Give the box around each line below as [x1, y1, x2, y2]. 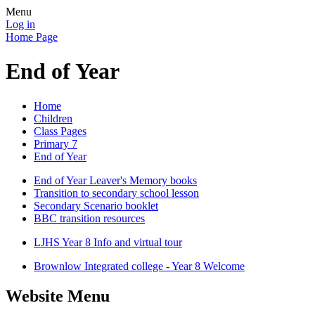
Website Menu [6, 286, 110, 305]
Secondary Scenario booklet [34, 199, 158, 212]
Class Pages [34, 124, 86, 137]
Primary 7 [34, 137, 77, 150]
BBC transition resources [34, 212, 145, 224]
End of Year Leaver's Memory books [34, 174, 197, 186]
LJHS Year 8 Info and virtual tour [34, 236, 182, 248]
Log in [6, 18, 35, 30]
